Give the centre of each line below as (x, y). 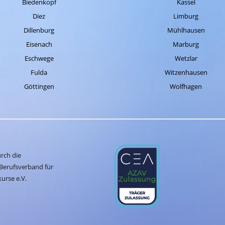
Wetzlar (186, 58)
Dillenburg (39, 30)
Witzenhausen (186, 72)
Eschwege (39, 58)
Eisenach (39, 44)
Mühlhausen (186, 30)
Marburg (186, 44)
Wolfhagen (186, 86)
